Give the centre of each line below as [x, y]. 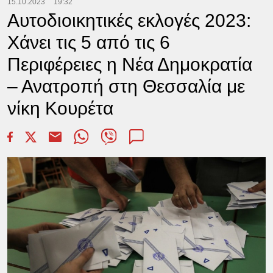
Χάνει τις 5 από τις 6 [88, 42]
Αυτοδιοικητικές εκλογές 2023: [129, 20]
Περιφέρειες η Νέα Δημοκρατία [129, 64]
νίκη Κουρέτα [60, 108]
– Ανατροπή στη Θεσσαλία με [126, 86]
